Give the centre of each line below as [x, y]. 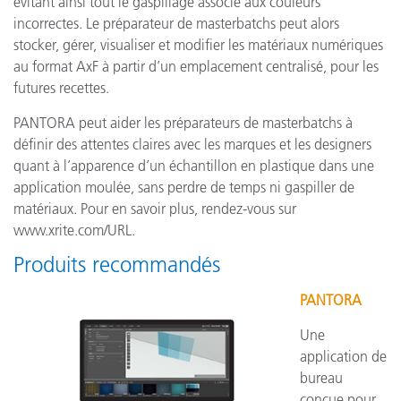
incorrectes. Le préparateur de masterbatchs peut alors [176, 23]
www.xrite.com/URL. [74, 230]
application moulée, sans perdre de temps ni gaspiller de [184, 187]
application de [343, 356]
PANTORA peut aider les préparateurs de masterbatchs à [183, 123]
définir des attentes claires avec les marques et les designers [192, 144]
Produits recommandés [117, 264]
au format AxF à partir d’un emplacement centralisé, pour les [196, 66]
